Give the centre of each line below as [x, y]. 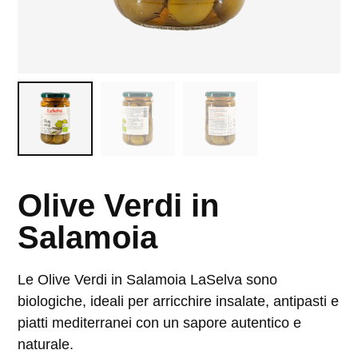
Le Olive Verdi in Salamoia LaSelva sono [148, 279]
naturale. [46, 344]
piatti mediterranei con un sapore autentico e [160, 322]
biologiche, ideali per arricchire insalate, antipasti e [179, 301]
